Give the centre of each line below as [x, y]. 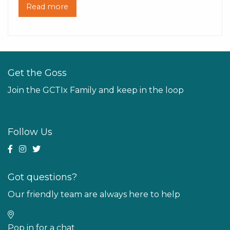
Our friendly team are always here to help [94, 195]
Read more [47, 7]
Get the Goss [37, 73]
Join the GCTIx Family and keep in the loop [96, 90]
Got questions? [42, 177]
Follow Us [30, 132]
